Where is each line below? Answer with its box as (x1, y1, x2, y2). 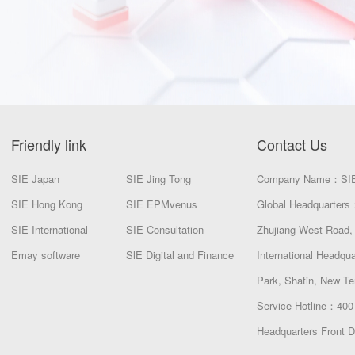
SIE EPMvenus (126, 196, 197, 212)
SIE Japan (11, 170, 59, 186)
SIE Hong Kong (11, 196, 82, 212)
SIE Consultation (126, 221, 204, 237)
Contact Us (257, 133, 327, 155)
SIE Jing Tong (126, 170, 191, 186)
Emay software (11, 246, 80, 262)
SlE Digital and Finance (126, 246, 234, 262)
